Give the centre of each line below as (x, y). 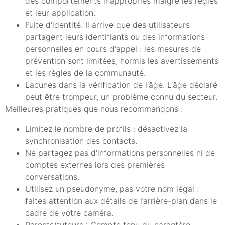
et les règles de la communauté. (85, 73)
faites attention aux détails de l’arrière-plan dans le (121, 201)
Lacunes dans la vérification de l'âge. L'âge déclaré (121, 85)
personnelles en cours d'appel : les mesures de (113, 49)
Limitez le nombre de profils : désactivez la (106, 128)
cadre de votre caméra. (69, 213)
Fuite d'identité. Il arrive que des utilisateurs (107, 25)
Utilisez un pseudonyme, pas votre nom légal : (112, 189)
